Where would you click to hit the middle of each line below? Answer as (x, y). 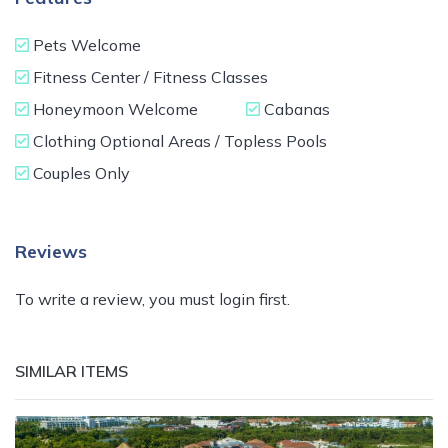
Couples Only (79, 173)
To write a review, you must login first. (152, 299)
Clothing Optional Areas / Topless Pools (178, 141)
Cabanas (295, 109)
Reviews (51, 252)
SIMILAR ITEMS (71, 371)
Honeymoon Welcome (113, 109)
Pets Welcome (85, 45)
